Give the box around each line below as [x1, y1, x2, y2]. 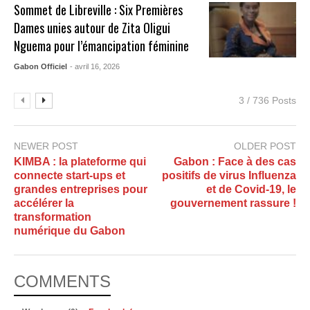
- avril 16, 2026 [70, 62, 120, 71]
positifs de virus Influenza [162, 169, 296, 181]
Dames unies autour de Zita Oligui [14, 19, 171, 37]
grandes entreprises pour [14, 183, 147, 195]
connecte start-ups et [14, 169, 125, 181]
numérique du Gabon [14, 224, 125, 237]
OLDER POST [234, 140, 296, 152]
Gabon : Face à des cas [174, 155, 296, 167]
